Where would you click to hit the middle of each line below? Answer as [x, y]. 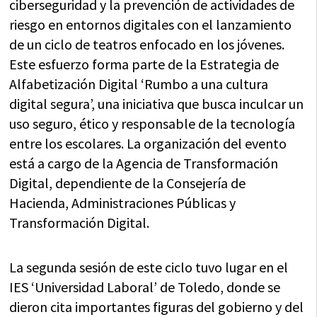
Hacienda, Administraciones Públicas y [123, 203]
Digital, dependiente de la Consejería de [128, 183]
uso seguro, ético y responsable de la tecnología [152, 124]
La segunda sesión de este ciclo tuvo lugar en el [149, 267]
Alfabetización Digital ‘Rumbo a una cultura [139, 84]
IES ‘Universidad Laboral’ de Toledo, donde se [145, 287]
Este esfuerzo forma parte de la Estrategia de [144, 64]
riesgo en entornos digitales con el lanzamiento [151, 25]
